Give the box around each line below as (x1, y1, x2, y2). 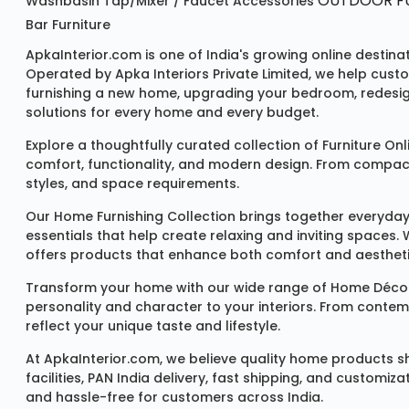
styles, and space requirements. (26, 174, 239, 194)
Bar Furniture (26, 16, 110, 35)
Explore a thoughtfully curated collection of (26, 136, 322, 155)
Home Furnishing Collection (54, 207, 236, 226)
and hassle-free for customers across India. (26, 388, 323, 407)
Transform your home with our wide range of (26, 278, 330, 298)
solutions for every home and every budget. (26, 103, 319, 122)
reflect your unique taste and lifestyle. (26, 317, 280, 336)
